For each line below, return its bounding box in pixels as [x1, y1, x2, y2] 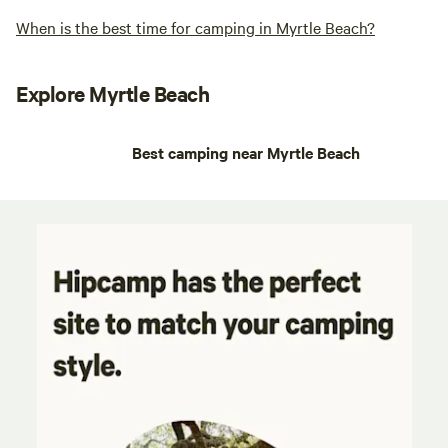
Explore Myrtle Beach [16, 79, 210, 108]
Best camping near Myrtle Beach [132, 141, 360, 164]
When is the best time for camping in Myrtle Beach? [16, 16, 375, 39]
